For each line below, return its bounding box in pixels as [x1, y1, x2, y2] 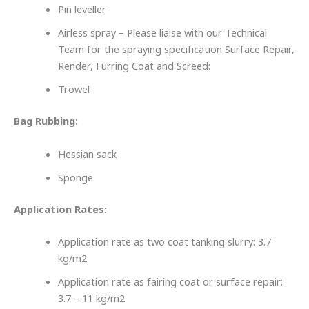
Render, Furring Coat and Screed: [57, 59, 213, 74]
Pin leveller [57, 2, 109, 18]
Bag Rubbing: [14, 114, 81, 130]
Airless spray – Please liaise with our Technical [57, 26, 267, 41]
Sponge [57, 170, 96, 186]
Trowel [57, 82, 90, 98]
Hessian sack [57, 146, 119, 162]
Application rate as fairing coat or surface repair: [57, 274, 283, 290]
